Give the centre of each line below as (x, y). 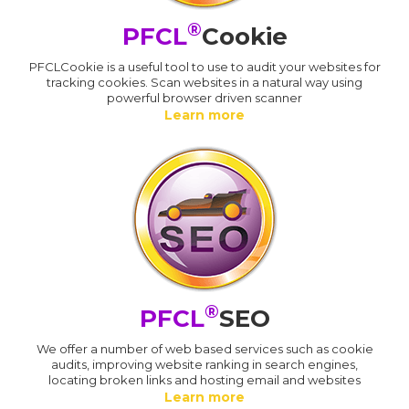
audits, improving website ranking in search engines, (204, 364)
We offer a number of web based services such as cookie (204, 348)
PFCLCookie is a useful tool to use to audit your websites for (204, 66)
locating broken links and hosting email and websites (204, 379)
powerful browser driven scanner (204, 97)
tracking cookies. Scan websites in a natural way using (204, 82)
